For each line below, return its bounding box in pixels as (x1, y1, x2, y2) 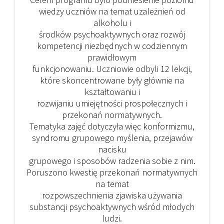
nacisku (97, 143, 126, 155)
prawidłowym (87, 51, 136, 63)
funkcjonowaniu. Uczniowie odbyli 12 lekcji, (32, 63, 192, 75)
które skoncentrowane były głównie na (40, 74, 184, 86)
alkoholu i (93, 17, 131, 29)
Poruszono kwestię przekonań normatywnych (26, 166, 197, 178)
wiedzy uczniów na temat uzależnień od (38, 5, 185, 17)
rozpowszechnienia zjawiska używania (42, 189, 182, 201)
